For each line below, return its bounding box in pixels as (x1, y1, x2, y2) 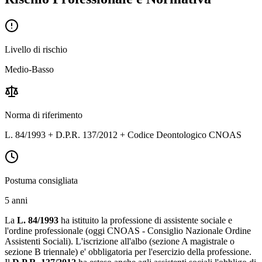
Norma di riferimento (5, 110, 82, 120)
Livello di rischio (5, 44, 67, 55)
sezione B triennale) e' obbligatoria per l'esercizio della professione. (5, 247, 251, 257)
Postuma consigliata (5, 175, 78, 186)
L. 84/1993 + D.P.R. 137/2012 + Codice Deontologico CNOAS (5, 130, 242, 140)
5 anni (5, 195, 27, 206)
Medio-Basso (5, 64, 54, 75)
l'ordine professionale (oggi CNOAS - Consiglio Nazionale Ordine (5, 226, 251, 236)
